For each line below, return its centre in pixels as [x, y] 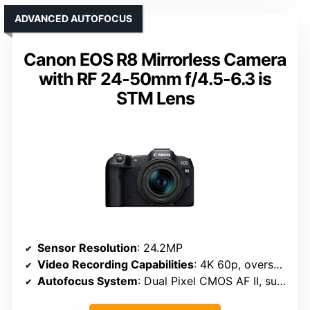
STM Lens [155, 99]
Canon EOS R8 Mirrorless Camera [155, 60]
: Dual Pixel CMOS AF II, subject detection [207, 281]
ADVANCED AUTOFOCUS [73, 19]
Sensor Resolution [87, 248]
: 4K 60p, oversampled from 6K [234, 265]
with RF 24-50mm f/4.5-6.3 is [155, 79]
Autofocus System [88, 281]
